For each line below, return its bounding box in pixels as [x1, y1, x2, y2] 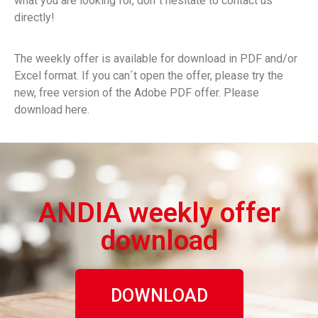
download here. [14, 103, 89, 117]
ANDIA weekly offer [38, 197, 280, 230]
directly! [14, 10, 55, 24]
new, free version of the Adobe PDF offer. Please [14, 86, 259, 100]
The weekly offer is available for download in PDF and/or [14, 52, 297, 66]
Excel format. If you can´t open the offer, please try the [14, 69, 283, 83]
